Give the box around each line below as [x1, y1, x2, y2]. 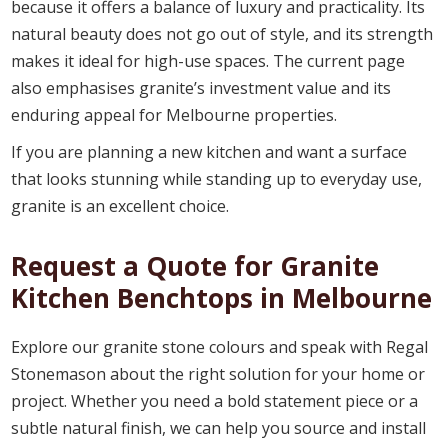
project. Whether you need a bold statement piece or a [11, 389, 419, 412]
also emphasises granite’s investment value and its [11, 76, 392, 99]
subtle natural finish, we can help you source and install [11, 416, 427, 439]
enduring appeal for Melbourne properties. [11, 103, 338, 126]
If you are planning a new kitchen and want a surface [11, 140, 408, 163]
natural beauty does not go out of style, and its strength [11, 22, 434, 45]
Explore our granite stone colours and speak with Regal [11, 335, 429, 358]
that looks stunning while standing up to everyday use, [11, 167, 423, 190]
